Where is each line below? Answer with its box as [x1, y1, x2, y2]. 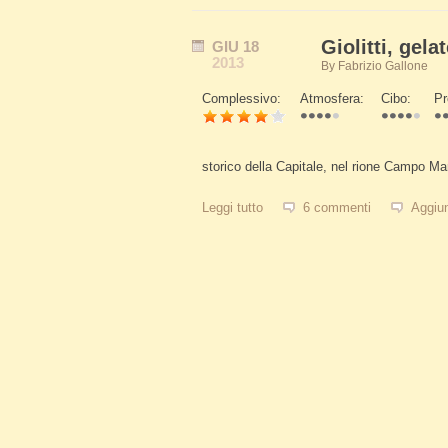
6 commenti [303, 200, 371, 215]
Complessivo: [202, 91, 285, 106]
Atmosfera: [300, 91, 368, 106]
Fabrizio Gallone [338, 59, 428, 73]
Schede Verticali [202, 111, 385, 139]
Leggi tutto [202, 200, 263, 215]
